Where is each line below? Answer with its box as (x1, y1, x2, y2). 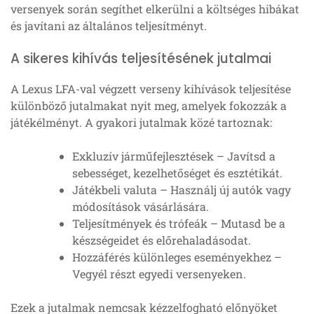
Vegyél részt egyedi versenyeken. (72, 266, 246, 282)
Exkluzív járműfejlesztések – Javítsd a (72, 149, 275, 164)
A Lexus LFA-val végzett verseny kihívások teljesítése (11, 81, 291, 97)
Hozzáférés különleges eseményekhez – (72, 250, 282, 265)
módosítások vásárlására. (72, 199, 209, 214)
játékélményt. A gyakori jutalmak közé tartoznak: (11, 115, 272, 130)
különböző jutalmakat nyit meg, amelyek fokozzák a (11, 98, 287, 114)
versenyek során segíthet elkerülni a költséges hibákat (11, 1, 299, 17)
